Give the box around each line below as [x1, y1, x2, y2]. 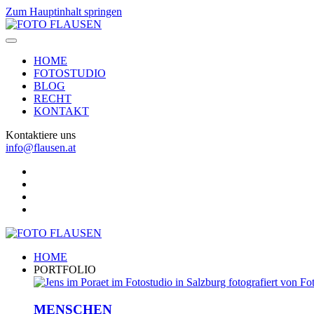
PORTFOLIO [34, 264, 96, 275]
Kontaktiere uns [6, 129, 76, 141]
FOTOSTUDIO [34, 67, 106, 79]
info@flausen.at [6, 142, 76, 153]
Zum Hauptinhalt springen [6, 6, 122, 18]
